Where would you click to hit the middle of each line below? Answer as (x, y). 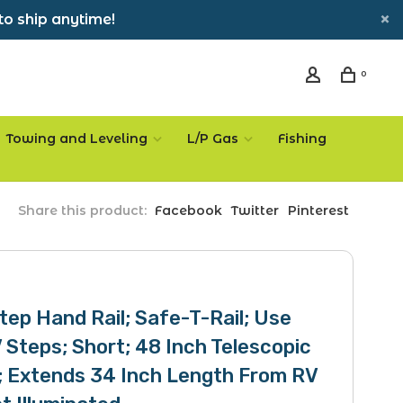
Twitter (255, 210)
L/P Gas (213, 139)
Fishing (302, 139)
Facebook (188, 210)
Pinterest (318, 210)
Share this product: (82, 210)
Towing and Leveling (77, 139)
